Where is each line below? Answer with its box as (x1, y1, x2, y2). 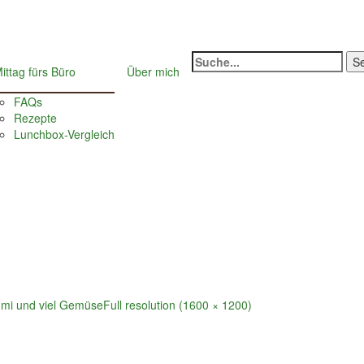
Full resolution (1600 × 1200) (103, 296, 252, 313)
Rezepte (14, 109, 57, 126)
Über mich (127, 63, 180, 80)
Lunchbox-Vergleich (14, 125, 115, 142)
